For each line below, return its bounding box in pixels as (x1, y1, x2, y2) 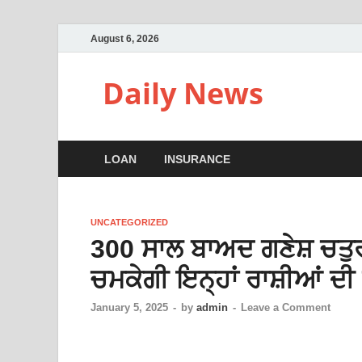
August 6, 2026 (90, 32, 159, 44)
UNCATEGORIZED (90, 217, 168, 227)
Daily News (103, 74, 263, 113)
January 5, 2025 (90, 301, 168, 314)
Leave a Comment (241, 301, 330, 314)
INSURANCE (164, 152, 230, 166)
